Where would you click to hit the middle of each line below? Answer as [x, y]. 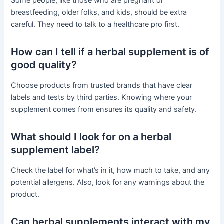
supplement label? [56, 150]
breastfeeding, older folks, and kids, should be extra [99, 13]
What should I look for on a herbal [91, 137]
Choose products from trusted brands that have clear [102, 86]
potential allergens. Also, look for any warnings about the [108, 183]
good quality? [44, 65]
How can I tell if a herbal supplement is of [110, 52]
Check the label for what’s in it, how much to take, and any [111, 171]
